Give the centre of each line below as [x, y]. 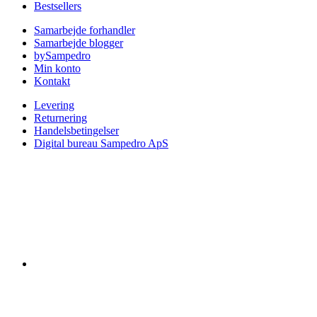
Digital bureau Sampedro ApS [101, 144]
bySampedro [62, 56]
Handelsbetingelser [76, 131]
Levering [54, 105]
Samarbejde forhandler [85, 30]
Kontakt [52, 81]
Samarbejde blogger [79, 43]
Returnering [60, 118]
